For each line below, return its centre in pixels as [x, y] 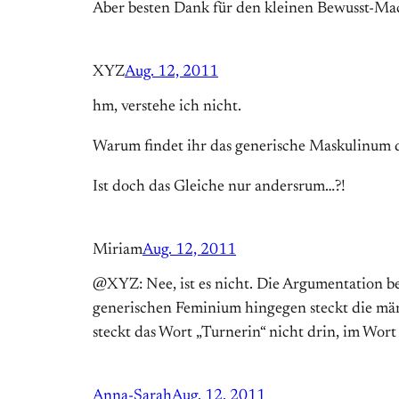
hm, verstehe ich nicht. [167, 107]
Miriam [118, 251]
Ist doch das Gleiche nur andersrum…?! [219, 187]
